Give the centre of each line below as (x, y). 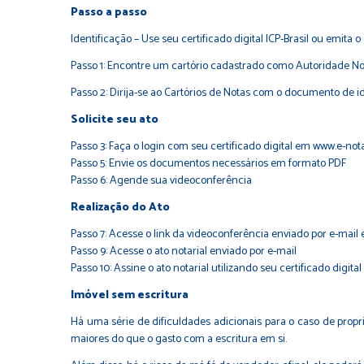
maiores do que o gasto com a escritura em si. (179, 340)
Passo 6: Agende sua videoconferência (161, 181)
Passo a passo (109, 13)
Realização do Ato (120, 208)
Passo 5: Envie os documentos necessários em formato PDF (208, 164)
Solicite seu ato (115, 120)
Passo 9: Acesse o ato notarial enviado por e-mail (184, 252)
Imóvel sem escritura (130, 296)
